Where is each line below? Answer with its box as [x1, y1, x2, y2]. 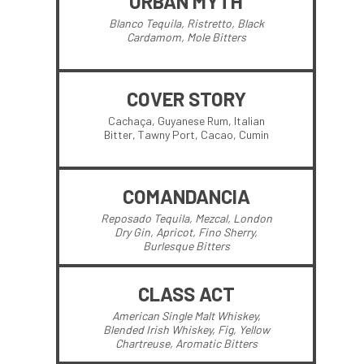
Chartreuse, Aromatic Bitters [115, 336, 258, 350]
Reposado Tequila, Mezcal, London [100, 211, 272, 225]
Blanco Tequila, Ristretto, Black [108, 16, 264, 30]
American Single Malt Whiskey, [111, 309, 261, 323]
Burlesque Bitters [142, 239, 230, 253]
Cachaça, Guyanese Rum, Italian [107, 114, 265, 128]
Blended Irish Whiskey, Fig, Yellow [102, 323, 270, 336]
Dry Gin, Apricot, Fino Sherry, [115, 225, 258, 239]
